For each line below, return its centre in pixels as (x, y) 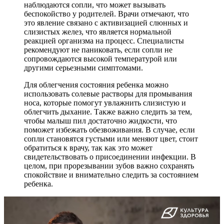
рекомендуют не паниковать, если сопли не (98, 49)
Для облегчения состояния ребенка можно (96, 84)
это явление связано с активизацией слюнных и (106, 22)
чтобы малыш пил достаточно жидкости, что (100, 120)
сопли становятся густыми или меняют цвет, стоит (111, 138)
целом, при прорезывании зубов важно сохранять (109, 165)
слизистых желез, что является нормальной (98, 31)
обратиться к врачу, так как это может (88, 147)
